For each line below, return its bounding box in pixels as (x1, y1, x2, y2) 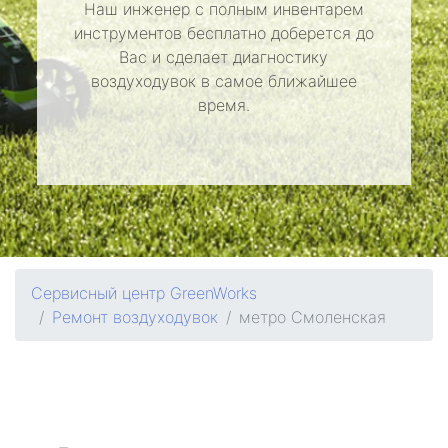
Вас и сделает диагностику (119, 47, 329, 67)
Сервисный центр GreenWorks (31, 283, 257, 303)
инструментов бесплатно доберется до (73, 23, 374, 43)
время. (197, 95, 250, 115)
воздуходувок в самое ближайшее (90, 71, 357, 91)
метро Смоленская (239, 307, 386, 327)
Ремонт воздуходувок (52, 307, 218, 327)
